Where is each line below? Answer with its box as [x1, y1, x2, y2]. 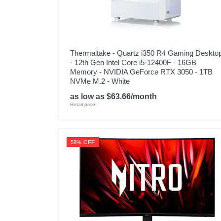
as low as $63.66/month [70, 92, 157, 101]
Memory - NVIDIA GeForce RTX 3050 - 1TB [70, 68, 213, 76]
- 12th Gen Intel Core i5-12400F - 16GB [70, 58, 196, 67]
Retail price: [70, 102, 97, 107]
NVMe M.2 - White [70, 77, 130, 85]
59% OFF [71, 139, 95, 145]
